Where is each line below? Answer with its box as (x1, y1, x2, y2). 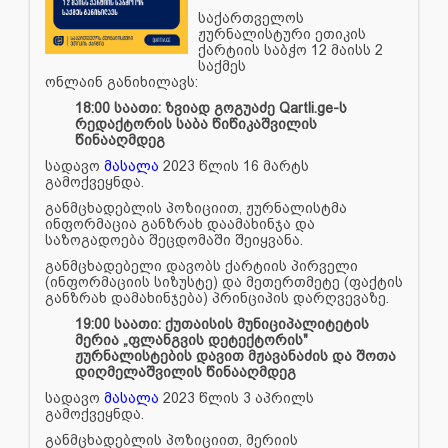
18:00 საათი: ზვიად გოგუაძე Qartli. (75, 99, 317, 116)
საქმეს (198, 57, 247, 74)
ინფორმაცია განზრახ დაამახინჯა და (45, 215, 315, 232)
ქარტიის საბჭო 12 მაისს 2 (198, 41, 384, 58)
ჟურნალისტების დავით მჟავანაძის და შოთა (75, 347, 396, 364)
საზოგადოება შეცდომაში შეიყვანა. (45, 231, 307, 248)
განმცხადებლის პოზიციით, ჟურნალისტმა (45, 199, 347, 216)
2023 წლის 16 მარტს (159, 157, 309, 174)
